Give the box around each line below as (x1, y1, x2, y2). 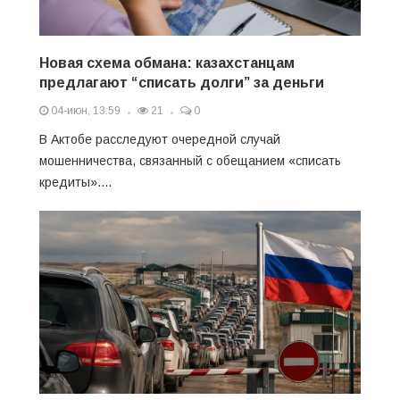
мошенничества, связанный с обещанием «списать (39, 153, 341, 168)
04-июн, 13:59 (48, 104, 121, 117)
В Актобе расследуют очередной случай (39, 131, 280, 146)
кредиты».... (39, 174, 112, 189)
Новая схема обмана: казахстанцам (39, 54, 295, 71)
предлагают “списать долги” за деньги (39, 74, 324, 90)
